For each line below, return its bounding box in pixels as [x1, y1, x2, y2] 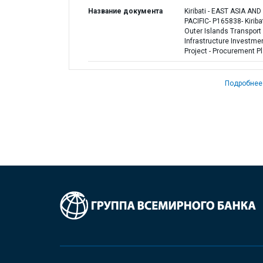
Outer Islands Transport [184, 27, 261, 35]
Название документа [88, 7, 163, 15]
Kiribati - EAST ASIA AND [184, 7, 261, 15]
